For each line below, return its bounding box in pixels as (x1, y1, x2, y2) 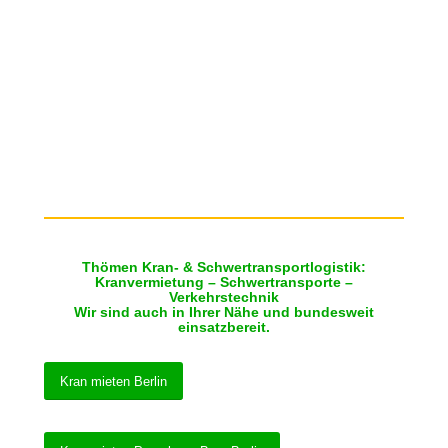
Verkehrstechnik (168, 289, 279, 306)
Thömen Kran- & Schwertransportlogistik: (81, 259, 366, 276)
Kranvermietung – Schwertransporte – (94, 274, 353, 291)
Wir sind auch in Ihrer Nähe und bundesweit (73, 304, 374, 321)
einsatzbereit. (177, 319, 270, 336)
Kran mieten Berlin (59, 374, 167, 390)
